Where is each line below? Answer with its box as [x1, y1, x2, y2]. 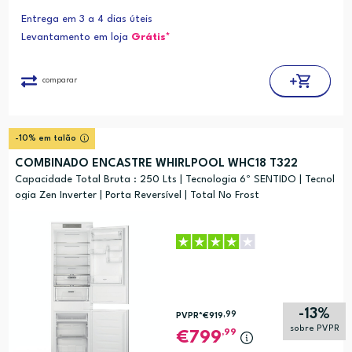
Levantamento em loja [20, 31, 131, 42]
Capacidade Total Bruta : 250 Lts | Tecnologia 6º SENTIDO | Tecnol [14, 174, 335, 185]
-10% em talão [14, 134, 76, 143]
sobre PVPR [289, 324, 339, 334]
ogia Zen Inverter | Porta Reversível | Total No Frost [14, 189, 259, 200]
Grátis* [130, 31, 170, 42]
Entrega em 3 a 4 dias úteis [20, 13, 152, 24]
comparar [42, 75, 77, 84]
